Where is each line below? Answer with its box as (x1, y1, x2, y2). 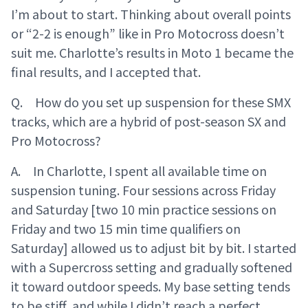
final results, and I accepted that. (11, 63, 201, 81)
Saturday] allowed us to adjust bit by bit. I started (11, 239, 296, 257)
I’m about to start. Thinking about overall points (11, 5, 291, 23)
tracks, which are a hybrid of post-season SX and (11, 112, 286, 131)
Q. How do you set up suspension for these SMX (11, 93, 291, 111)
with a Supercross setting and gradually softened (11, 258, 292, 276)
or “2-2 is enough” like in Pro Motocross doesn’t (11, 24, 285, 43)
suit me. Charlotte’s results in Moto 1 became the (11, 43, 294, 62)
